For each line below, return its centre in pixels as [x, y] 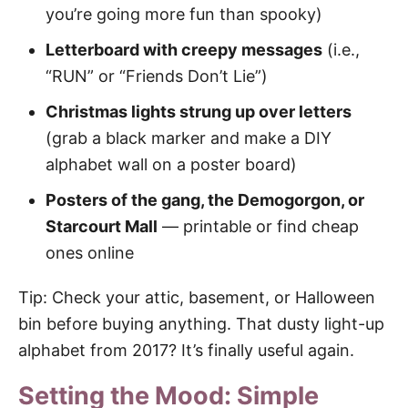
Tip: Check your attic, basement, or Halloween [197, 297]
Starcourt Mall [102, 226]
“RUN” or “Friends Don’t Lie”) [157, 76]
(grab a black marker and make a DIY [189, 138]
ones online [90, 252]
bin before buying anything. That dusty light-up [201, 323]
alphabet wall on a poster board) [171, 164]
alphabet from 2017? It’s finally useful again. [186, 350]
